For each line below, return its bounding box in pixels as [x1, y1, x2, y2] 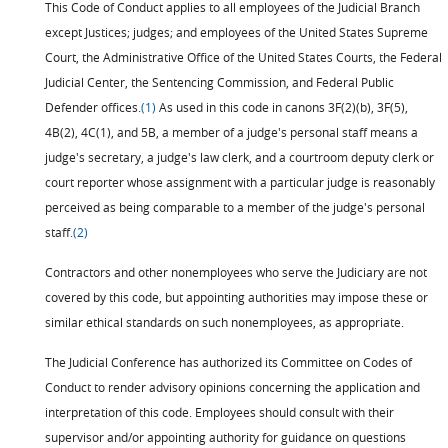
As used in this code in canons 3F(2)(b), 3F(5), [156, 99, 408, 115]
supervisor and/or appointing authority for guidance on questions [45, 429, 406, 445]
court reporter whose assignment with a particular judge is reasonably [45, 174, 435, 190]
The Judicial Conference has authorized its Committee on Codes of [45, 354, 412, 370]
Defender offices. [45, 99, 141, 115]
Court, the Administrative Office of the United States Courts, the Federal [45, 49, 442, 65]
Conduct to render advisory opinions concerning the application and [45, 379, 420, 395]
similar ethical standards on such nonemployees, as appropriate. [45, 314, 404, 330]
